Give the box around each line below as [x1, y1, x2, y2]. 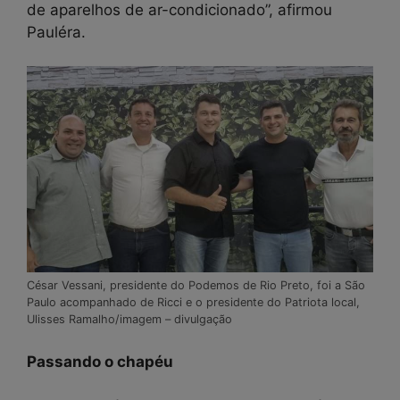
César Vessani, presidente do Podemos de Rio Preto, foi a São [27, 279, 365, 292]
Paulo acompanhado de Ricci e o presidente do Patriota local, [27, 296, 360, 309]
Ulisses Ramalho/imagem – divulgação [27, 312, 232, 326]
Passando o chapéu [27, 352, 177, 371]
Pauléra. [27, 22, 86, 41]
